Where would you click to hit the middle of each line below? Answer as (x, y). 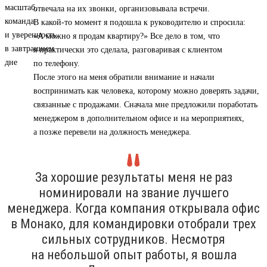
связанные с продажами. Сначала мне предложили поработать (145, 105)
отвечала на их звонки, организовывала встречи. (122, 9)
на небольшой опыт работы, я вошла (133, 255)
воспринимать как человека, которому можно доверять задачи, (146, 91)
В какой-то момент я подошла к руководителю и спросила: (139, 23)
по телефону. (57, 64)
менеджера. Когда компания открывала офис (133, 209)
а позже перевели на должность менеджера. (112, 132)
